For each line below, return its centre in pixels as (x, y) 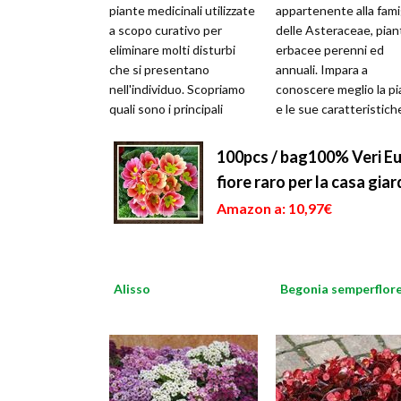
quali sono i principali (166, 109)
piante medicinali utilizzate (182, 10)
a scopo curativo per (166, 30)
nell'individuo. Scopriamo (177, 89)
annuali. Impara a (322, 69)
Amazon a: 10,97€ (274, 208)
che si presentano (159, 69)
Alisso (132, 289)
